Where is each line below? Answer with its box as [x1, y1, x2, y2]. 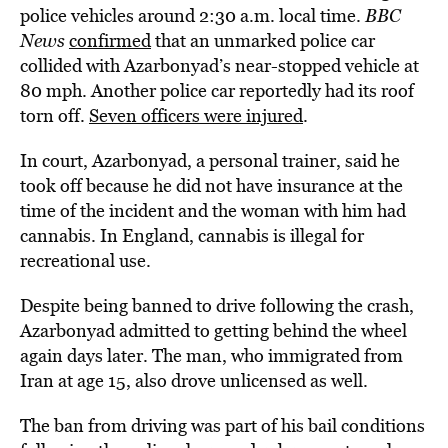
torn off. [20, 103, 89, 128]
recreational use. [20, 248, 151, 273]
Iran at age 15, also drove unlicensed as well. [20, 368, 368, 393]
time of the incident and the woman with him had [20, 198, 406, 223]
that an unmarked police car [151, 28, 375, 53]
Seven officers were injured [89, 103, 303, 128]
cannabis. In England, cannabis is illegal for [20, 223, 364, 248]
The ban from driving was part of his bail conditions [20, 413, 425, 438]
